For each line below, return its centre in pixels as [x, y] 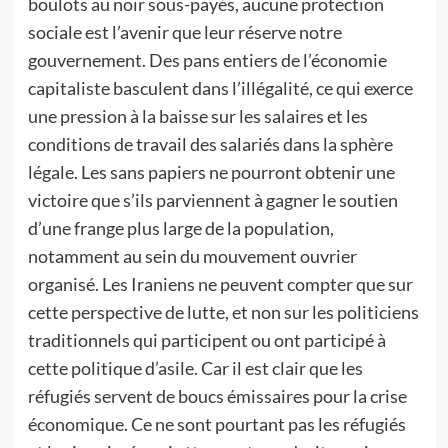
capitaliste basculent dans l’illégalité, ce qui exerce [220, 88]
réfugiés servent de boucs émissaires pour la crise [217, 396]
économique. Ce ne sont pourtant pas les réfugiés [216, 424]
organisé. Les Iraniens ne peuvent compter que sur [220, 284]
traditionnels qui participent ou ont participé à [206, 340]
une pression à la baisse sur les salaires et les [197, 116]
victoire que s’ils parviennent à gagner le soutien [212, 200]
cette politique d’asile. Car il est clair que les [195, 368]
